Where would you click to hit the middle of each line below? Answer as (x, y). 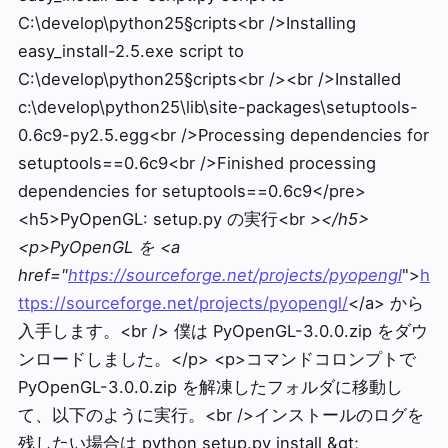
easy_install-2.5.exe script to (130, 51)
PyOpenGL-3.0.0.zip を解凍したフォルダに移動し (210, 387)
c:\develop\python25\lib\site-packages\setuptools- (217, 107)
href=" (42, 275)
